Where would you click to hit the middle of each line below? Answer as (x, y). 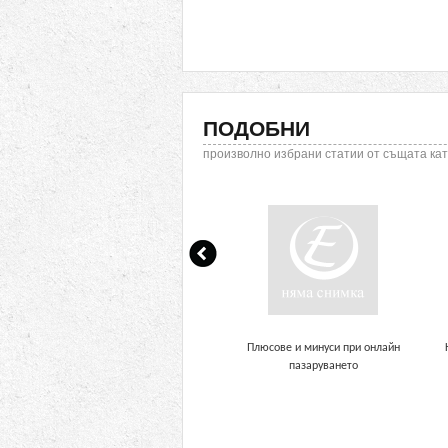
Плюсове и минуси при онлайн (323, 348)
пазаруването (323, 366)
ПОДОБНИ (256, 128)
